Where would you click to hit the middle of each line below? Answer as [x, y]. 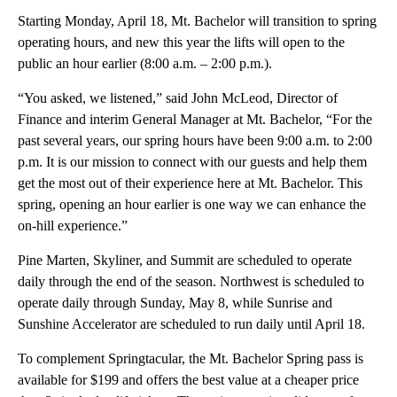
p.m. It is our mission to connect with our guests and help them [192, 162]
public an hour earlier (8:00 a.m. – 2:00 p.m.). [145, 64]
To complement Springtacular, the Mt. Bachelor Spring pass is [191, 359]
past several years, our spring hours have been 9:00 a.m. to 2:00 [195, 141]
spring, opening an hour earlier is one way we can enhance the [192, 205]
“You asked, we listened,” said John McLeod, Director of [178, 98]
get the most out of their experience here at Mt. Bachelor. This [190, 183]
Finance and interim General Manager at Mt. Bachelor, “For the [195, 120]
